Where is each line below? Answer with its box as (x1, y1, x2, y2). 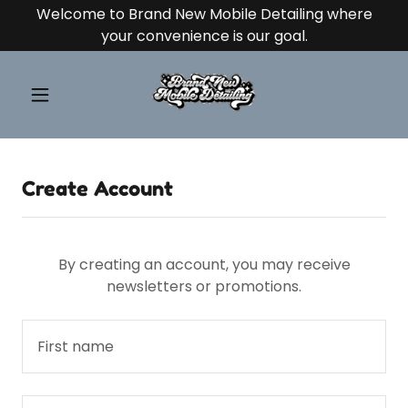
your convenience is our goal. (100, 25, 308, 46)
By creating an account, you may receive (57, 254, 351, 275)
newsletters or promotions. (107, 276, 301, 297)
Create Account (22, 177, 173, 200)
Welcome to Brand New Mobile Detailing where (36, 4, 372, 25)
